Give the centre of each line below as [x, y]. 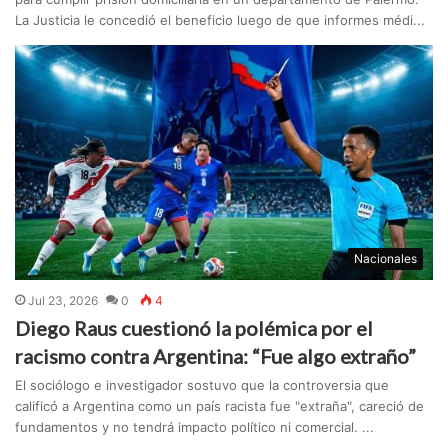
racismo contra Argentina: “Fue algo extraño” [216, 356]
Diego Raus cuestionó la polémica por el [194, 328]
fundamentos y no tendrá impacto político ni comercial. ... [195, 427]
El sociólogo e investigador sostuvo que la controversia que [202, 385]
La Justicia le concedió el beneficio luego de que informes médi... [220, 20]
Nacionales [385, 259]
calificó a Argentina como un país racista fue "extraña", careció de [220, 406]
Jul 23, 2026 [63, 301]
